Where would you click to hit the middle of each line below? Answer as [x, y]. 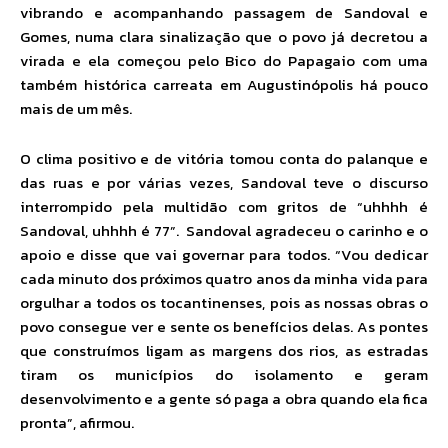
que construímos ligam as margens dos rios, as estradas [224, 351]
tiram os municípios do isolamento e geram [224, 375]
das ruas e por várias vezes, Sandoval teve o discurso [224, 183]
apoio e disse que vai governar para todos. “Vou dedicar [224, 255]
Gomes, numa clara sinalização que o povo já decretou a [224, 37]
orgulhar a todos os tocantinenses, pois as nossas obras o [224, 303]
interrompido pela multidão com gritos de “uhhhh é [224, 207]
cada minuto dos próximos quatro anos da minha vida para [224, 279]
